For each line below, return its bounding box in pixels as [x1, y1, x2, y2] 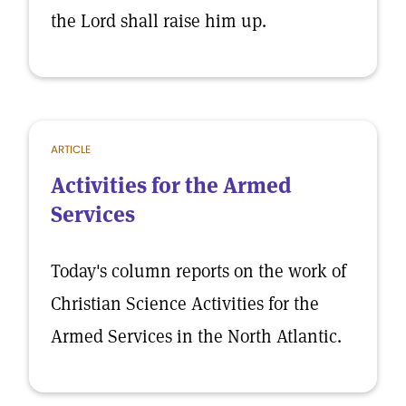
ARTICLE [51, 141, 91, 157]
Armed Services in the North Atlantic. [51, 324, 342, 348]
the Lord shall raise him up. [51, 9, 266, 33]
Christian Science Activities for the [51, 292, 319, 315]
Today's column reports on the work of [51, 259, 346, 283]
